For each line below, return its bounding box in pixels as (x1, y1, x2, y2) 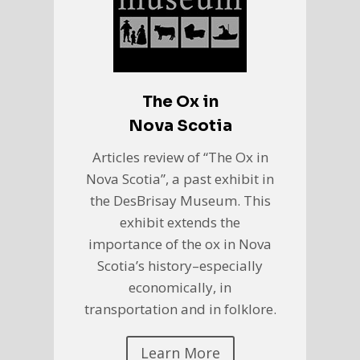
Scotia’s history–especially (97, 256, 263, 276)
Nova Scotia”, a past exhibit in (86, 170, 274, 189)
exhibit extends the (120, 213, 240, 232)
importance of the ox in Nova (88, 235, 272, 254)
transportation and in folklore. (84, 300, 276, 319)
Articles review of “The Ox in (92, 148, 268, 167)
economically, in (129, 278, 231, 297)
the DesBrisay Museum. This (89, 191, 271, 211)
